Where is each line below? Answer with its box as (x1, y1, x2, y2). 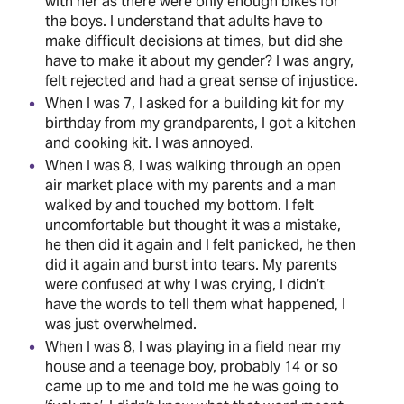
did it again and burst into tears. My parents (45, 254, 337, 274)
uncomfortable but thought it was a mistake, (45, 215, 341, 234)
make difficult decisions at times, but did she (45, 31, 343, 50)
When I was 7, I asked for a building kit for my (45, 93, 344, 113)
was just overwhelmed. (45, 314, 197, 334)
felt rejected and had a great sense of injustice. (45, 70, 358, 90)
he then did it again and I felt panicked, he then (45, 234, 356, 254)
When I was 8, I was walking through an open (45, 155, 341, 175)
